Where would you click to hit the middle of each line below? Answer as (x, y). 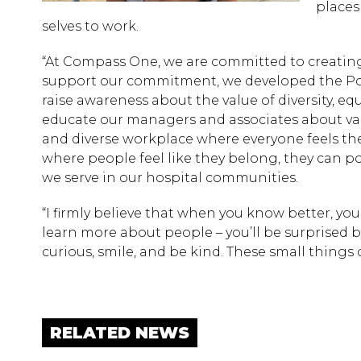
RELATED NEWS (120, 333)
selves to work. (90, 26)
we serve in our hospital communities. (170, 178)
